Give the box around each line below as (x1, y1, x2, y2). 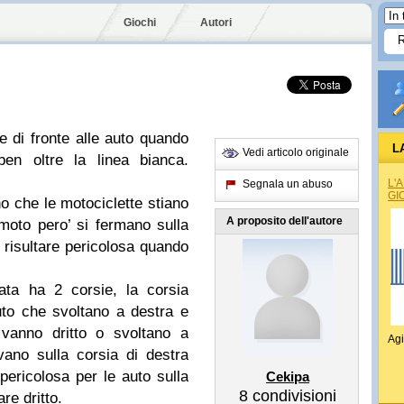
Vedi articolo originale (243, 146, 349, 159)
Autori (200, 16, 232, 29)
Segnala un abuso (243, 178, 333, 190)
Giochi (124, 16, 156, 29)
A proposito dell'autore (226, 215, 343, 227)
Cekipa (266, 369, 309, 384)
